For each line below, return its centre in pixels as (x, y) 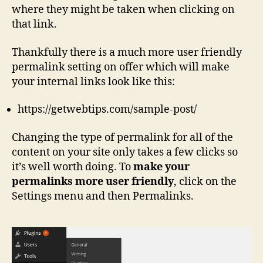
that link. (34, 25)
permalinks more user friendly (93, 181)
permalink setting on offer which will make (121, 67)
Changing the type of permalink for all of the (122, 137)
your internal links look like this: (93, 82)
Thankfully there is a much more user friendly (127, 52)
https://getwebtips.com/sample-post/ (107, 110)
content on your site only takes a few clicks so (125, 152)
